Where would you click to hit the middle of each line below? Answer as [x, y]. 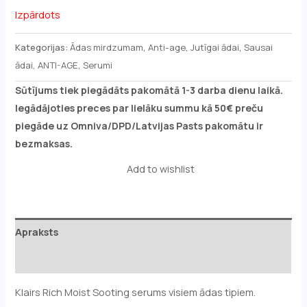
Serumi [98, 65]
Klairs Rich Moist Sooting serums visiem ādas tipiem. [136, 292]
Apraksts [37, 232]
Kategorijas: [43, 47]
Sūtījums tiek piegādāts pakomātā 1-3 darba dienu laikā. [149, 90]
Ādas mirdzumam [107, 47]
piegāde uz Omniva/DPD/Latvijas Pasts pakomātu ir [139, 125]
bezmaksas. [44, 143]
